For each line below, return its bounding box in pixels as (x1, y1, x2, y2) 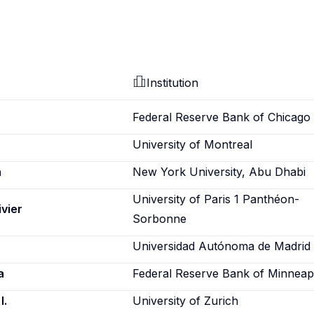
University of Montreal (132, 137, 253, 151)
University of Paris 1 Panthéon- (132, 192, 300, 206)
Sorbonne (132, 212, 187, 226)
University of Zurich (132, 294, 239, 308)
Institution (146, 76, 199, 90)
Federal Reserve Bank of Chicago (132, 110, 311, 124)
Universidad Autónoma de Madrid (132, 239, 311, 253)
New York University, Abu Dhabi (132, 165, 306, 179)
